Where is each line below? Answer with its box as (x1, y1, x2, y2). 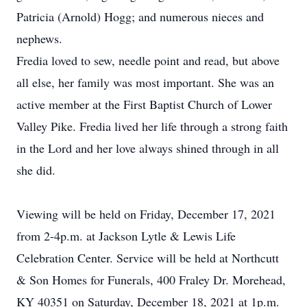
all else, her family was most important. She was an (16, 74, 274, 90)
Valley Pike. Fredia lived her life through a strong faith (16, 118, 288, 134)
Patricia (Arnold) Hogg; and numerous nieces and (16, 8, 264, 25)
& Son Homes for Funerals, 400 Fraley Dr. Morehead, (16, 271, 286, 288)
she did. (16, 162, 56, 178)
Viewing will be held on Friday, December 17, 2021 (16, 206, 275, 222)
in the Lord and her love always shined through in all (16, 140, 279, 156)
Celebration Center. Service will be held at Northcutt (16, 249, 279, 266)
